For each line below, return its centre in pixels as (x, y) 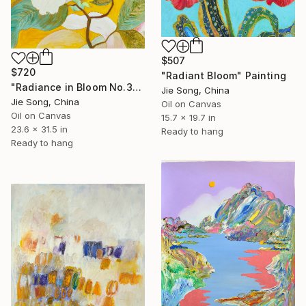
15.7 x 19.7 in (189, 118)
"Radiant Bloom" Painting (224, 76)
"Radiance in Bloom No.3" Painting (137, 87)
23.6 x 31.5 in (39, 129)
